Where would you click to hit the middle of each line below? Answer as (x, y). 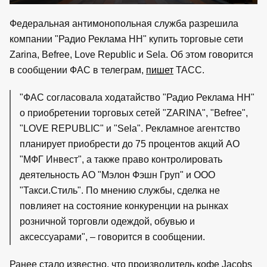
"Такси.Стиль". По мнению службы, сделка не (120, 190)
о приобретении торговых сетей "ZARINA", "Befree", (134, 113)
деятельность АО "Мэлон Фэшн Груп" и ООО (117, 175)
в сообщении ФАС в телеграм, (78, 70)
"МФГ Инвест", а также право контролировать (121, 159)
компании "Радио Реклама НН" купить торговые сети (126, 39)
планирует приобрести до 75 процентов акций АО (130, 144)
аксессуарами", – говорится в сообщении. (112, 237)
